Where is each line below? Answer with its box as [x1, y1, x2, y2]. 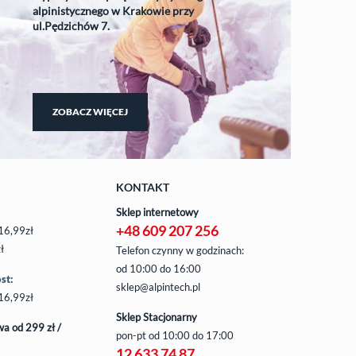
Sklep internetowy [116, 205, 199, 219]
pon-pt [116, 328, 149, 342]
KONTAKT [116, 180, 169, 194]
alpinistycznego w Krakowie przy [32, 3, 194, 17]
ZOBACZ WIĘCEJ [52, 105, 128, 118]
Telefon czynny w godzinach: [116, 243, 244, 257]
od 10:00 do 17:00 [149, 328, 234, 342]
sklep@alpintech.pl [116, 280, 200, 293]
